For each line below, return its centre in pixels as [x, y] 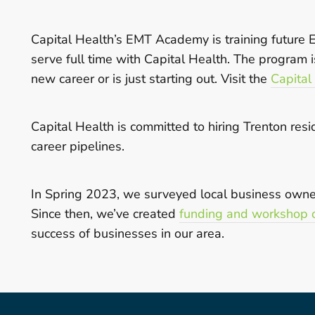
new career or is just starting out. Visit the [151, 79]
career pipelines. [79, 147]
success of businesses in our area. [128, 234]
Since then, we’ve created [105, 214]
